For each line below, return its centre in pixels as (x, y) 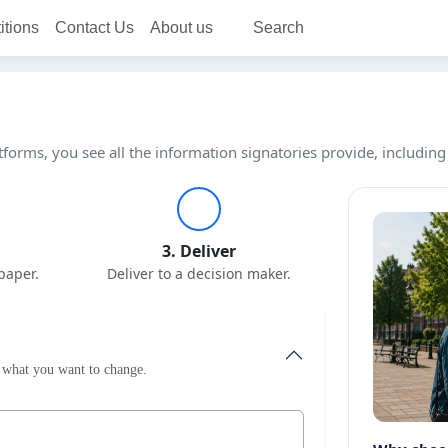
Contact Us (94, 27)
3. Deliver (198, 251)
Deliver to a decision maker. (198, 273)
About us (181, 27)
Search (278, 27)
